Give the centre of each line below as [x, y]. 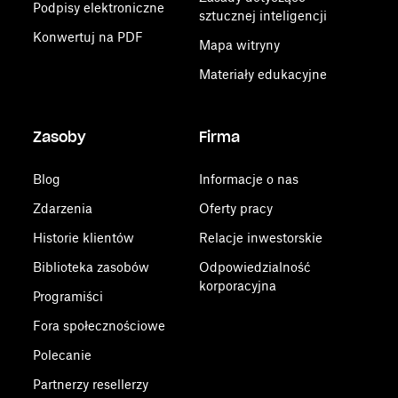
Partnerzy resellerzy [91, 384]
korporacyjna [237, 286]
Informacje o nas [248, 179]
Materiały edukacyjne [263, 74]
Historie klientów [84, 238]
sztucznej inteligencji [263, 16]
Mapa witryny [239, 45]
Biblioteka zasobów [92, 267]
